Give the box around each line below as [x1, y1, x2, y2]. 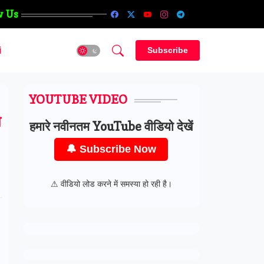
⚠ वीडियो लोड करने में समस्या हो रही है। [50, 179, 172, 189]
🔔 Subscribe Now [66, 143, 156, 155]
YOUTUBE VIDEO [28, 93, 127, 107]
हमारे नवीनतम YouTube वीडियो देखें [29, 119, 193, 134]
